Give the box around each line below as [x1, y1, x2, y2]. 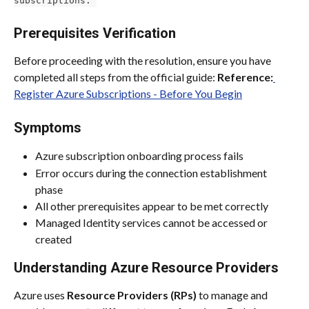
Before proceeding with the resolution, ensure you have [14, 53, 273, 67]
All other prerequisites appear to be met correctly [35, 199, 268, 212]
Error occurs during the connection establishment [35, 166, 269, 179]
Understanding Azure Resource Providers [14, 259, 279, 277]
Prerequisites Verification [14, 24, 176, 41]
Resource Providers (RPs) [67, 288, 197, 302]
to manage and [197, 288, 270, 302]
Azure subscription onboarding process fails [35, 149, 243, 163]
